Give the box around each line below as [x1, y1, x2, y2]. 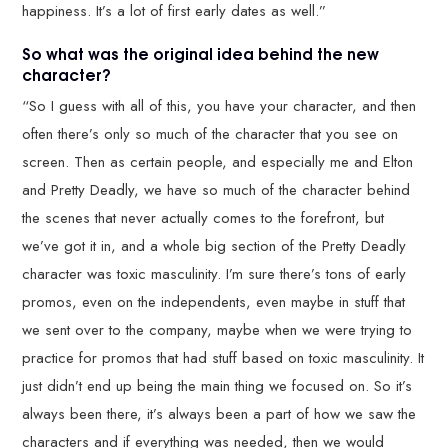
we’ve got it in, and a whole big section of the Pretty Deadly [22, 235, 407, 258]
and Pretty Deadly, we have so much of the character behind [22, 179, 411, 202]
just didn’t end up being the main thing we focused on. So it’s [22, 375, 413, 398]
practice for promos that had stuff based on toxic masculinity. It [22, 347, 425, 370]
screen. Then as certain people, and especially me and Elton [22, 151, 414, 174]
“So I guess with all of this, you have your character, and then [22, 95, 417, 118]
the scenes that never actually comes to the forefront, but [22, 207, 385, 230]
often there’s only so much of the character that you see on [22, 123, 399, 146]
